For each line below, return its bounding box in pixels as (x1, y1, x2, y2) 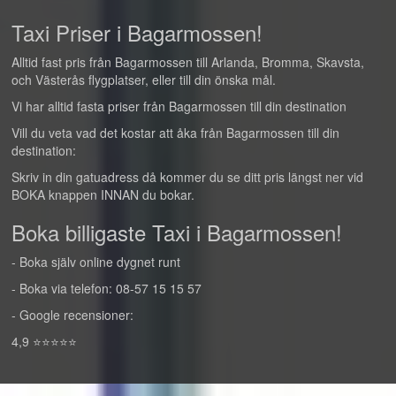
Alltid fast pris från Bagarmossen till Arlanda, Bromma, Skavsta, (11, 53, 364, 71)
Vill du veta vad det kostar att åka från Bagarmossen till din (11, 124, 339, 141)
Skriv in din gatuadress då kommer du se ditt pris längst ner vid (11, 168, 363, 186)
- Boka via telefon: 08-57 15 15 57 (11, 279, 202, 297)
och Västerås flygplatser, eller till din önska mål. (11, 71, 276, 88)
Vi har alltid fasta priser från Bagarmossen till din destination (11, 97, 346, 115)
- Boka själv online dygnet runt (11, 253, 180, 270)
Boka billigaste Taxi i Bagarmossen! (11, 217, 342, 247)
